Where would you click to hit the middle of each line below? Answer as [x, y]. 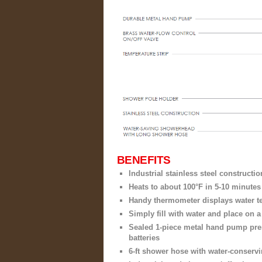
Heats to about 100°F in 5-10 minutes [195, 187]
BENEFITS [144, 160]
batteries [144, 238]
